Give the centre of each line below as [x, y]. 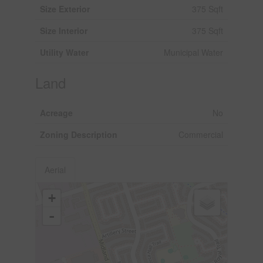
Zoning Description [78, 134]
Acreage [56, 112]
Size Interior [63, 30]
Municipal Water [193, 52]
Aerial [55, 169]
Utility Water [64, 52]
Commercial [200, 134]
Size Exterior [65, 9]
